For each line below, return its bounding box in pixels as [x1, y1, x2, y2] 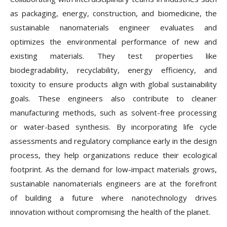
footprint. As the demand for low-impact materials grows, [10, 164, 217, 174]
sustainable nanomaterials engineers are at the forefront [10, 178, 217, 188]
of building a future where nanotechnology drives [10, 193, 217, 203]
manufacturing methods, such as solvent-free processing [10, 107, 217, 118]
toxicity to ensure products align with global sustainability [10, 79, 217, 89]
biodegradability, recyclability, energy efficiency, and [10, 65, 217, 75]
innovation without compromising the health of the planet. [10, 207, 210, 217]
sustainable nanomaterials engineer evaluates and [10, 22, 217, 32]
